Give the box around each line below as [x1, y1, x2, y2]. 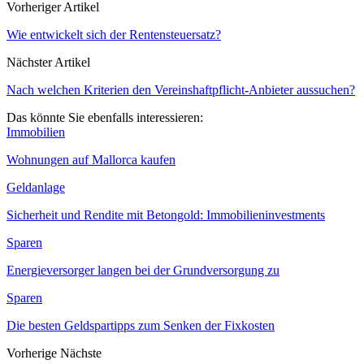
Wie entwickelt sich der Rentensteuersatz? [6, 28, 221, 42]
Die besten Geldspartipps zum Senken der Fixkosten [6, 318, 275, 333]
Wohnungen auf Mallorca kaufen [6, 153, 175, 167]
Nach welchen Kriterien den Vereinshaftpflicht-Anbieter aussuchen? [6, 83, 355, 97]
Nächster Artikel [6, 55, 90, 70]
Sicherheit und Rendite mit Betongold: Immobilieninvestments [6, 208, 325, 223]
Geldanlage [6, 180, 65, 195]
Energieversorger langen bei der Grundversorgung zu [6, 263, 279, 278]
